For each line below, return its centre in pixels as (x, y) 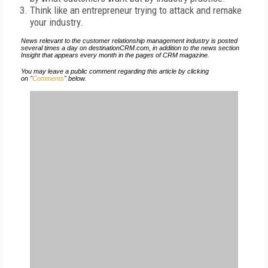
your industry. (57, 22)
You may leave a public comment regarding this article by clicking (115, 71)
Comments (48, 78)
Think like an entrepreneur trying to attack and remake (136, 10)
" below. (75, 78)
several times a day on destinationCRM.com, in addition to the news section (130, 48)
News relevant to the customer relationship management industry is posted (129, 41)
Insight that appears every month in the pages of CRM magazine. (115, 55)
